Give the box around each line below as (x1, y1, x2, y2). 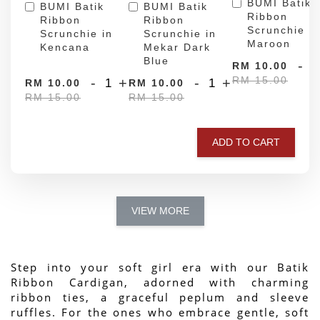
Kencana (40, 41, 90, 53)
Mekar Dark (144, 41, 211, 53)
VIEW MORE (131, 204, 189, 216)
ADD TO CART (212, 136, 280, 148)
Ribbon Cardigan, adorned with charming (11, 274, 309, 289)
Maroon (247, 37, 291, 49)
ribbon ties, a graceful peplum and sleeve (11, 289, 309, 304)
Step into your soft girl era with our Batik (11, 259, 309, 274)
